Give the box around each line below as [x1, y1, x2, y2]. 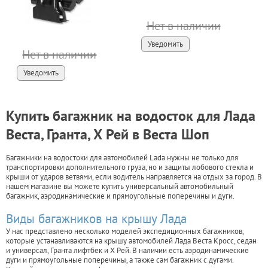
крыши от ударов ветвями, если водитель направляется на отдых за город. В [6, 172, 262, 182]
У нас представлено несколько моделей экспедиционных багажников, [6, 226, 243, 237]
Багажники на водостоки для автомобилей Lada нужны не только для [6, 153, 238, 163]
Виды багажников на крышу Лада [6, 211, 187, 227]
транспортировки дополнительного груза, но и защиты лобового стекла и [6, 162, 254, 173]
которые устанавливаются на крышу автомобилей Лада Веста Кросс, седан [6, 236, 257, 246]
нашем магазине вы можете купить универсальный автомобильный [6, 181, 233, 192]
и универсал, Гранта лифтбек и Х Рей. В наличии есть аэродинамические [6, 245, 249, 256]
